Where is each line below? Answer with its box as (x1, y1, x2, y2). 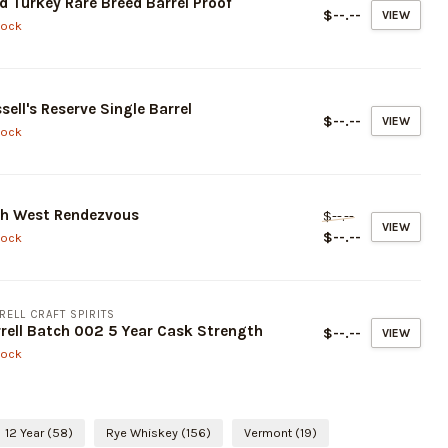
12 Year (5, 424, 47, 440)
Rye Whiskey (106, 424, 181, 440)
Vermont (244, 424, 295, 440)
